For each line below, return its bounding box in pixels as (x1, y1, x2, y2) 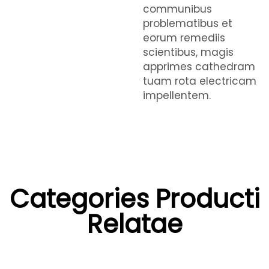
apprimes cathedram (143, 59, 255, 74)
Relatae (86, 207, 183, 242)
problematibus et (143, 16, 232, 31)
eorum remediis (143, 31, 225, 45)
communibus (143, 2, 212, 16)
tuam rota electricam (143, 74, 256, 88)
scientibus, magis (143, 45, 234, 59)
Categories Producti (9, 181, 260, 217)
